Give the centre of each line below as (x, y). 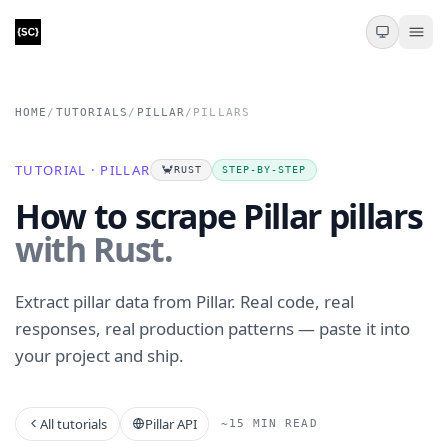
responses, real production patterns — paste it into (212, 329)
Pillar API (171, 423)
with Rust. (94, 248)
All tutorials (74, 423)
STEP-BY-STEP (264, 170)
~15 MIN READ (269, 423)
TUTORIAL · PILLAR (83, 169)
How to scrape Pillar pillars (219, 215)
